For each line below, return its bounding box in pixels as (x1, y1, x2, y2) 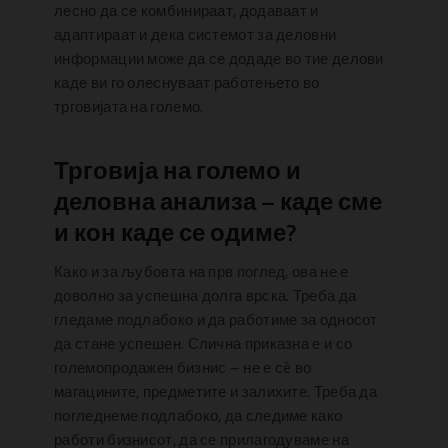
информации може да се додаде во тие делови (54, 46, 384, 70)
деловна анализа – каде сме (54, 182, 383, 219)
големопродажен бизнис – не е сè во (54, 356, 312, 380)
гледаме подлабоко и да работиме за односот (54, 308, 378, 332)
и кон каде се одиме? (54, 213, 297, 250)
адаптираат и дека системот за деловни (54, 22, 337, 46)
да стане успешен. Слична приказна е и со (54, 332, 353, 356)
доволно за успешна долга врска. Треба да (54, 284, 357, 308)
